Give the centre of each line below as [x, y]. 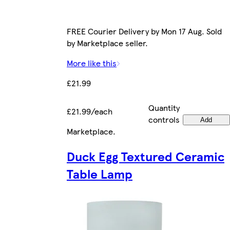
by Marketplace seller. [107, 43]
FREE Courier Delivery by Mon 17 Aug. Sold [144, 31]
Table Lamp [100, 174]
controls [164, 120]
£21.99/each [90, 111]
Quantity [164, 108]
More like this [92, 63]
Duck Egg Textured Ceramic [146, 156]
